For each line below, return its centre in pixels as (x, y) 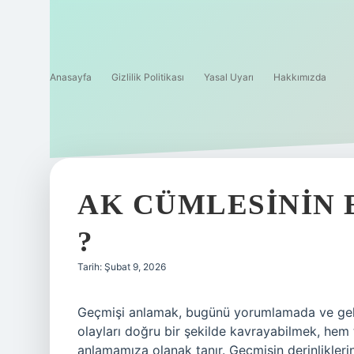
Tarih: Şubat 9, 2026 (122, 267)
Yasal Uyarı (229, 77)
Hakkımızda (300, 77)
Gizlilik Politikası (148, 77)
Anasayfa (71, 77)
